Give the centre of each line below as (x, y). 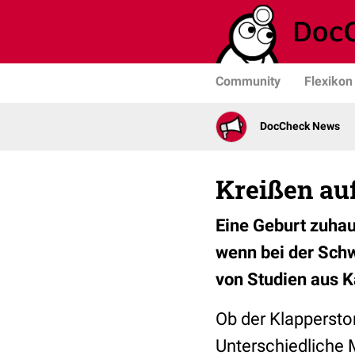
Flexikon (328, 81)
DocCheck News (300, 126)
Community (248, 81)
